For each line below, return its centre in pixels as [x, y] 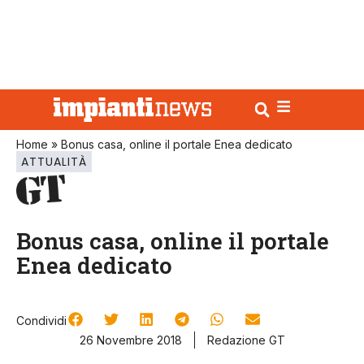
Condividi [41, 321]
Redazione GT [246, 340]
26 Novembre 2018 [130, 340]
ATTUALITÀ [54, 162]
